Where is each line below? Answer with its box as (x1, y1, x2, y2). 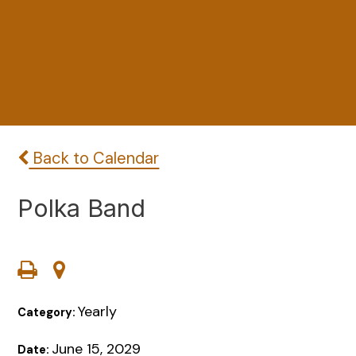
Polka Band (17, 193, 146, 222)
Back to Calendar (29, 148, 160, 169)
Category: (17, 305, 79, 320)
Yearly (78, 302, 118, 322)
